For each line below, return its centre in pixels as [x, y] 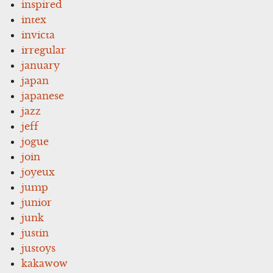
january [41, 65]
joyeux [38, 172]
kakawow [45, 263]
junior [37, 202]
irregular [44, 50]
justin [35, 232]
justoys [39, 248]
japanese [43, 95]
